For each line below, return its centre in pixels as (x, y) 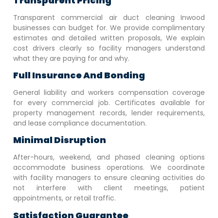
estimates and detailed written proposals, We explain (109, 38)
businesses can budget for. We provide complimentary (109, 27)
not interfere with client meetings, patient (109, 188)
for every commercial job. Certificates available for (109, 103)
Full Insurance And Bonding (79, 75)
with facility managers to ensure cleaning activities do (109, 178)
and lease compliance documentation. (80, 123)
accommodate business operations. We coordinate (109, 168)
